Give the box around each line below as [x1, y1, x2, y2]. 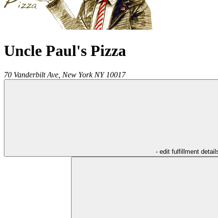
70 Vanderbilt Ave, [4, 70, 60, 79]
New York [62, 70, 92, 79]
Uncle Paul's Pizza [4, 42, 126, 60]
